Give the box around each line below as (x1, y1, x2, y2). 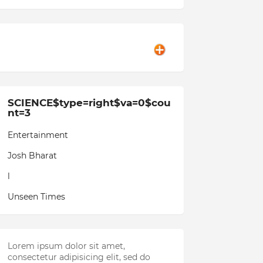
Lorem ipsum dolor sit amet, (7, 241, 125, 251)
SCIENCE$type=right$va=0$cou (7, 97, 171, 109)
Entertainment (7, 130, 68, 140)
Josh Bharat (7, 150, 57, 161)
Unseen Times (7, 191, 65, 202)
